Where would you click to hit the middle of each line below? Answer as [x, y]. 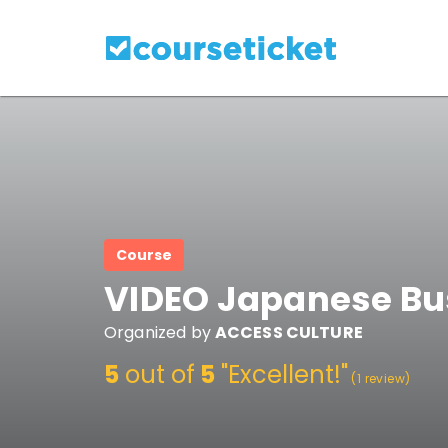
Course [144, 255]
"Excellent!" [281, 374]
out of [157, 374]
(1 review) [379, 378]
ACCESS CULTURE [288, 332]
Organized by [157, 332]
